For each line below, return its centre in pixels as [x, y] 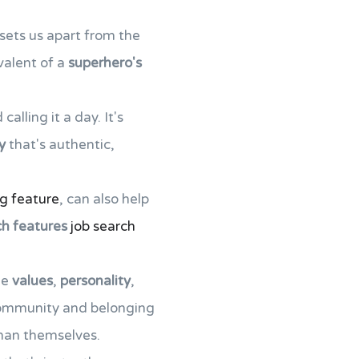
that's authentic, [60, 145]
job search [103, 226]
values [32, 281]
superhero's [105, 63]
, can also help [104, 199]
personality [95, 281]
